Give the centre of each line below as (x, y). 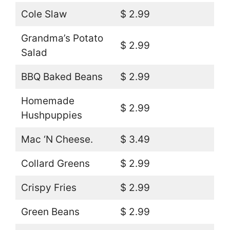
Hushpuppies (51, 115)
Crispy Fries (49, 187)
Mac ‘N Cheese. (57, 139)
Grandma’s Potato (62, 38)
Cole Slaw (44, 14)
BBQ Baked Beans (62, 76)
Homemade (47, 101)
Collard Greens (55, 163)
